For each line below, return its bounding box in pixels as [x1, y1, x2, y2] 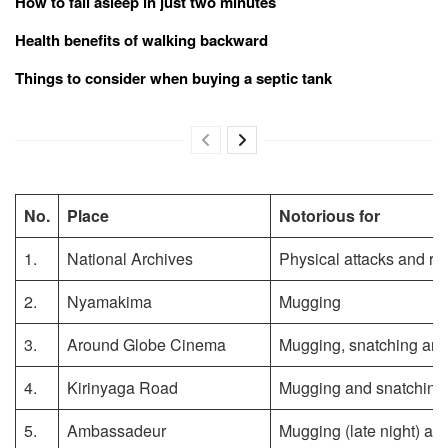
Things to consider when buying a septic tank [15, 66, 332, 89]
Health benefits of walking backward [15, 28, 268, 51]
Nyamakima [67, 289, 152, 313]
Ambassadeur [67, 418, 166, 442]
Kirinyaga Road [67, 375, 178, 399]
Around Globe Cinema [67, 332, 226, 356]
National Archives [67, 246, 193, 270]
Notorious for [279, 203, 380, 227]
